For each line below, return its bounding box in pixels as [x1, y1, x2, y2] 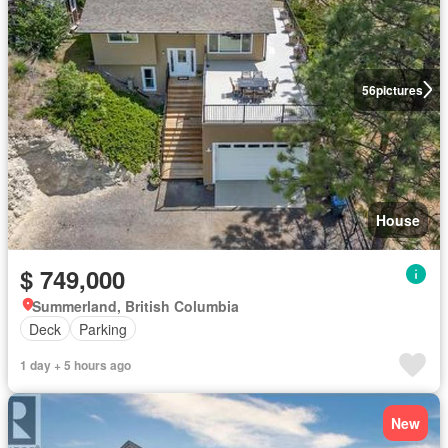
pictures [375, 80, 423, 99]
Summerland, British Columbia [32, 296, 239, 316]
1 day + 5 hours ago [20, 356, 131, 374]
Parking [79, 318, 127, 339]
